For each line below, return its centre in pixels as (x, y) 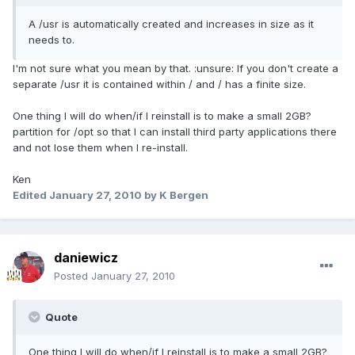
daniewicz (86, 258)
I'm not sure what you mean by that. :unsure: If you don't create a (176, 69)
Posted (73, 276)
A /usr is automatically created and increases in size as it (171, 24)
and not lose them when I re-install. (100, 148)
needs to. (52, 40)
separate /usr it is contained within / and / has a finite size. (159, 84)
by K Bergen (175, 195)
